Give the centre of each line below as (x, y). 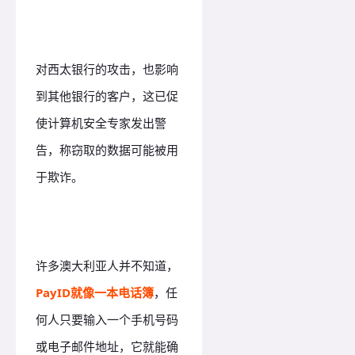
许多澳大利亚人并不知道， (107, 265)
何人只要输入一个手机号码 (107, 319)
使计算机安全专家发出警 (101, 122)
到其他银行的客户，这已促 (107, 95)
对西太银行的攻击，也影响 (107, 69)
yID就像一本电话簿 (102, 292)
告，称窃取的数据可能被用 (107, 149)
